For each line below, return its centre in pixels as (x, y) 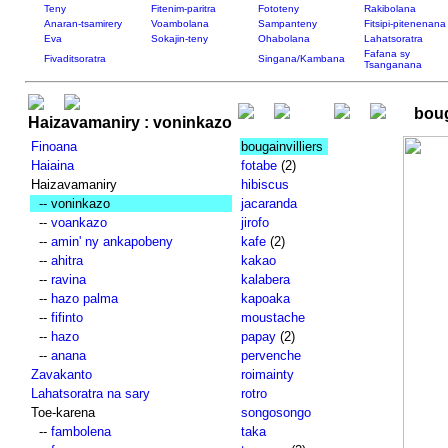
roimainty (267, 374)
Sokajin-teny (179, 38)
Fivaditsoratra (74, 58)
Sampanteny (287, 23)
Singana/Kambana (301, 58)
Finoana (53, 146)
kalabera (265, 279)
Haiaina (52, 165)
